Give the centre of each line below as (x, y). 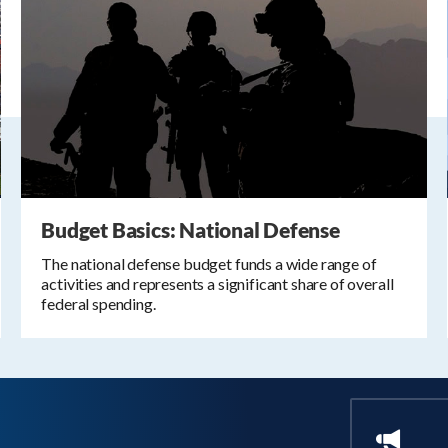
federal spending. (98, 304)
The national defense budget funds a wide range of (209, 264)
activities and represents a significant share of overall (217, 284)
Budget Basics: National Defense (190, 230)
